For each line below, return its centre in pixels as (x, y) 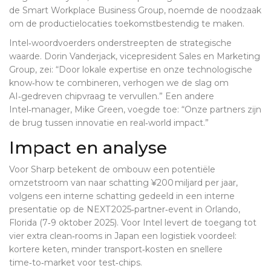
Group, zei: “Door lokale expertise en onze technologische (131, 70)
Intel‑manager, (42, 110)
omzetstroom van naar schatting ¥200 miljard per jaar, (123, 183)
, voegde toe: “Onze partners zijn (192, 110)
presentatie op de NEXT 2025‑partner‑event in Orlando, (125, 210)
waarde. (27, 57)
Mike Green (99, 110)
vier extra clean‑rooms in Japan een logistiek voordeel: (123, 236)
